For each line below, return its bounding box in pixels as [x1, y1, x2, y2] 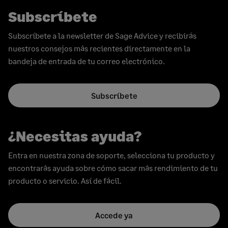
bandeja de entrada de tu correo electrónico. [8, 56, 165, 66]
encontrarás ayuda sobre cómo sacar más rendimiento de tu [8, 163, 218, 173]
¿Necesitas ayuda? [8, 127, 141, 145]
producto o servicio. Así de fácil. [8, 176, 122, 185]
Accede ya [95, 210, 133, 220]
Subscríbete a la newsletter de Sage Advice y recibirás [8, 31, 196, 40]
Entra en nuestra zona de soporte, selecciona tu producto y [8, 150, 215, 160]
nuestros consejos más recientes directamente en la [8, 43, 190, 53]
